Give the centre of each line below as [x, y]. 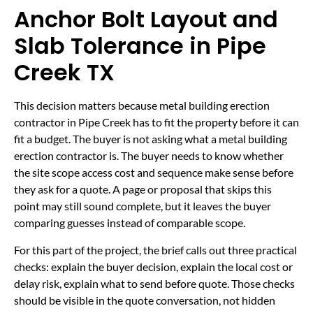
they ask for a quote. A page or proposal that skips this [143, 189]
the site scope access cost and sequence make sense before [154, 173]
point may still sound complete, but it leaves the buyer [143, 206]
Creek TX [64, 73]
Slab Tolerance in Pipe [140, 46]
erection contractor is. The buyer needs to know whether [149, 156]
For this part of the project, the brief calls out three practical [155, 249]
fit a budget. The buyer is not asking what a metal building [151, 139]
